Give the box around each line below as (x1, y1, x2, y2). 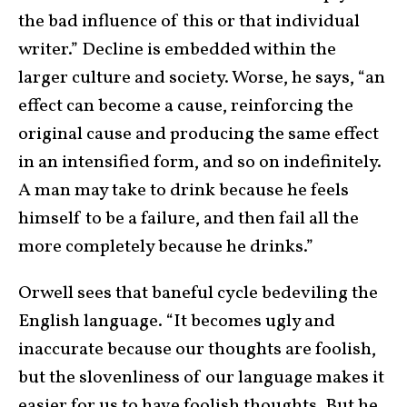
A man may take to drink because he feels (18, 178, 349, 204)
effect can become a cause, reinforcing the (18, 94, 353, 120)
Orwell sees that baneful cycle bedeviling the (18, 281, 378, 307)
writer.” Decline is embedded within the (18, 37, 336, 64)
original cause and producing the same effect (18, 122, 379, 148)
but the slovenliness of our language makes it (18, 365, 384, 392)
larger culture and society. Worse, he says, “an (18, 65, 385, 92)
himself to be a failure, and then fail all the (18, 206, 359, 233)
